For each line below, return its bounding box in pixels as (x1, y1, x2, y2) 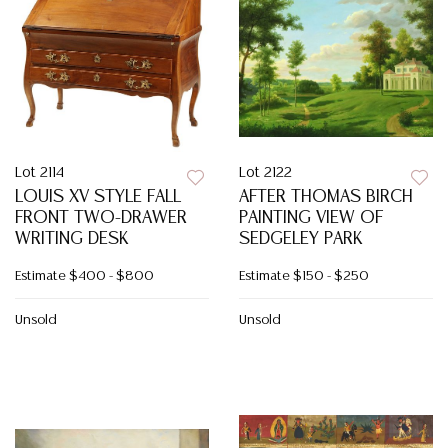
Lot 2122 (239, 166, 292, 180)
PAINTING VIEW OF (239, 209, 383, 227)
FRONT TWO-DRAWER (15, 209, 187, 227)
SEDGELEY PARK (239, 230, 363, 248)
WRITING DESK (15, 230, 129, 248)
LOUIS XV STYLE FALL (15, 188, 181, 206)
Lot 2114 (15, 166, 64, 180)
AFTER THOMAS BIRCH (239, 188, 413, 206)
